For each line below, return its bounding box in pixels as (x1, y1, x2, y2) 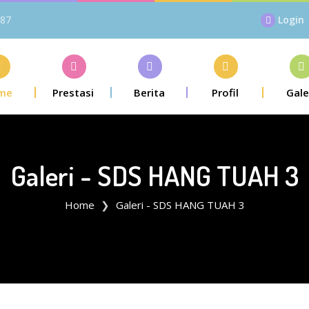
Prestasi (52, 86, 94, 99)
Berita (133, 86, 165, 99)
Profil (211, 86, 239, 99)
